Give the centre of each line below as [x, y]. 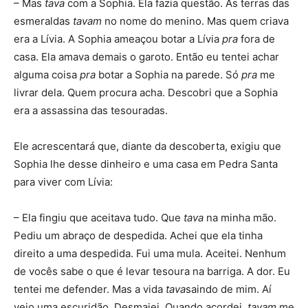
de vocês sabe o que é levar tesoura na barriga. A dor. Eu [152, 271]
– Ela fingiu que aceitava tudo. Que [99, 218]
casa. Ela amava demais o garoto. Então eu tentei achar [146, 57]
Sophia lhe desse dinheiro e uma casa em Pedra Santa [146, 164]
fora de [256, 39]
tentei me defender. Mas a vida [90, 289]
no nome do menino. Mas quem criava [195, 21]
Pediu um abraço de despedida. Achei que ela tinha [138, 235]
